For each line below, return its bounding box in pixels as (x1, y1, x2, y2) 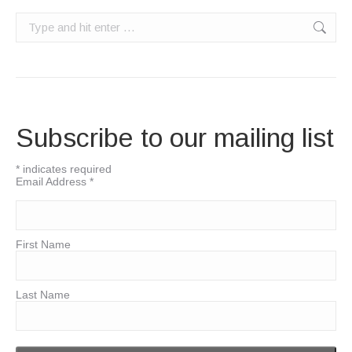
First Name (16, 237, 71, 251)
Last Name (16, 288, 70, 301)
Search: (15, 14, 55, 28)
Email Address (16, 174, 90, 188)
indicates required (20, 162, 112, 175)
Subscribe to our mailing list (16, 122, 334, 152)
